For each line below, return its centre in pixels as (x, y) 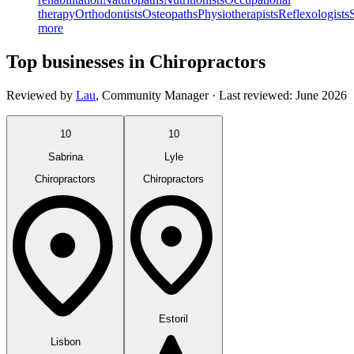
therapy (56, 14)
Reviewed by (40, 95)
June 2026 (321, 95)
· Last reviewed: (252, 95)
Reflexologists (314, 14)
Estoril (173, 318)
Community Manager (155, 95)
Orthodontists (109, 14)
